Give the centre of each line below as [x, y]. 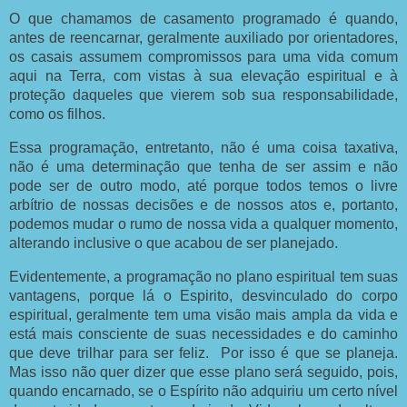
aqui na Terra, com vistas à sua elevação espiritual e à [203, 75]
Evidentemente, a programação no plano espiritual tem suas [203, 276]
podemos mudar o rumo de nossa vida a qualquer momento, [203, 223]
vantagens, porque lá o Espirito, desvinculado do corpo [203, 295]
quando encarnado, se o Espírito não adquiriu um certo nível [203, 391]
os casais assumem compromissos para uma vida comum [203, 56]
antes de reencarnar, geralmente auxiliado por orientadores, [203, 37]
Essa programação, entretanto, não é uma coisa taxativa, [203, 147]
